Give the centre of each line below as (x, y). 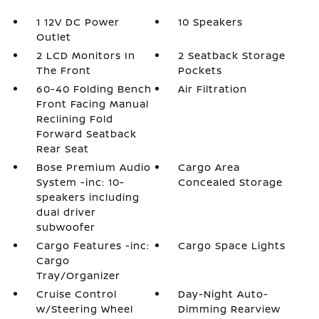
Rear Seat (62, 148)
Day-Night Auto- (224, 294)
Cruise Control (76, 294)
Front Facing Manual (92, 104)
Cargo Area (209, 167)
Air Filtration (213, 89)
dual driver (66, 212)
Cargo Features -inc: (93, 245)
